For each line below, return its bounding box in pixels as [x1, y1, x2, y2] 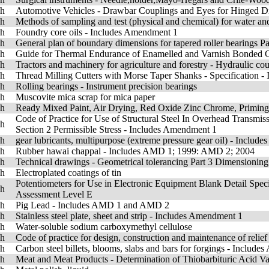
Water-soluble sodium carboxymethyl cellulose [16, 222, 192, 232]
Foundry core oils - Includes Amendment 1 [16, 27, 178, 37]
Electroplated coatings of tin [16, 168, 121, 178]
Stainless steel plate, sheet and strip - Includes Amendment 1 [16, 211, 243, 221]
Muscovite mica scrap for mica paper [16, 92, 155, 102]
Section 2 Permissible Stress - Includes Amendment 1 [16, 124, 217, 134]
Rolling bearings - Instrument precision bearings [16, 81, 197, 91]
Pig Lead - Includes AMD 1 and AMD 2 [16, 200, 169, 210]
